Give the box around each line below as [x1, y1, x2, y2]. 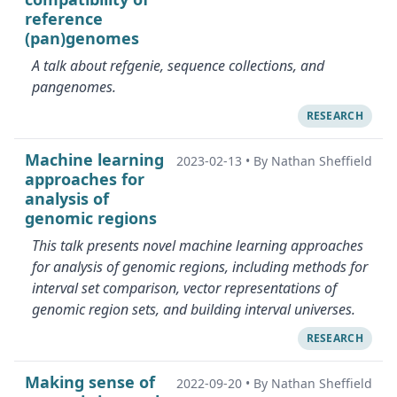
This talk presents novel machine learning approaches [32, 236, 363, 255]
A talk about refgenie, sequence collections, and [32, 56, 324, 75]
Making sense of [25, 371, 155, 393]
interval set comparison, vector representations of [32, 278, 337, 298]
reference [25, 8, 103, 29]
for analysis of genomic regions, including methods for [32, 257, 368, 276]
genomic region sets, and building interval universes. [32, 300, 355, 319]
